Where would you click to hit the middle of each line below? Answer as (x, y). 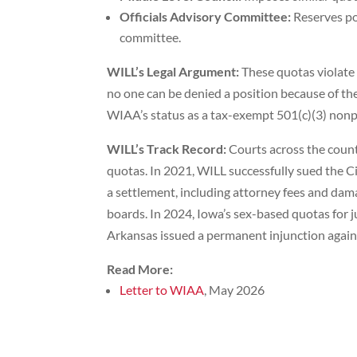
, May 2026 (235, 290)
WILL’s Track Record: (167, 149)
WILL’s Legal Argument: (173, 72)
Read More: (140, 269)
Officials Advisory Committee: (206, 17)
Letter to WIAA (162, 290)
